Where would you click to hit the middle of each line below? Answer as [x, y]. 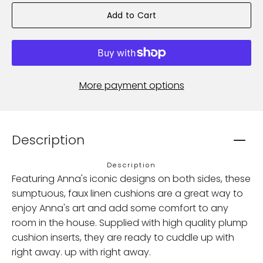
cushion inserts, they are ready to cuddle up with [123, 237]
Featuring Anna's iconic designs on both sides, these [131, 178]
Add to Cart [131, 15]
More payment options [131, 85]
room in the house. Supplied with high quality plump [130, 222]
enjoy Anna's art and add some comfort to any [120, 208]
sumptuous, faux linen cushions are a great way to [127, 193]
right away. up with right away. [81, 252]
